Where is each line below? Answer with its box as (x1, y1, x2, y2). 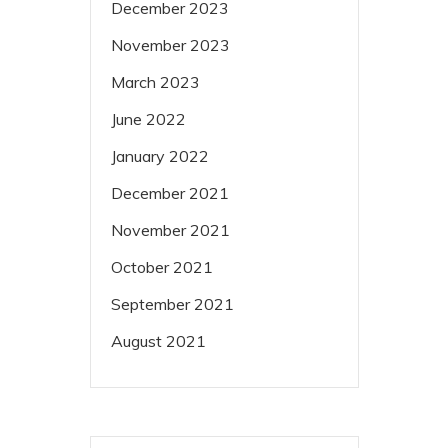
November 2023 (110, 35, 230, 55)
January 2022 (110, 146, 209, 166)
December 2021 (110, 183, 229, 203)
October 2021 (110, 257, 213, 277)
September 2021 (110, 294, 234, 314)
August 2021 (110, 331, 206, 351)
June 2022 (110, 109, 186, 129)
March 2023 (110, 72, 200, 92)
